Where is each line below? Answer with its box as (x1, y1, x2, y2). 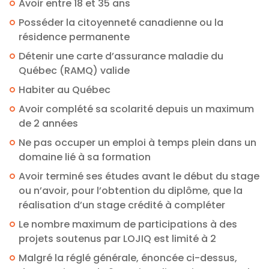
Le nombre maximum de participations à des (19, 217, 237, 231)
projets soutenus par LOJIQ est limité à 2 (19, 231, 216, 246)
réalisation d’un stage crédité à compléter (19, 198, 225, 212)
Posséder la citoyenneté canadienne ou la (19, 15, 223, 29)
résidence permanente (19, 29, 130, 44)
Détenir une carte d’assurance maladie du (19, 49, 223, 63)
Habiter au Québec (19, 82, 110, 97)
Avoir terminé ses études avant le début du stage (19, 169, 259, 183)
